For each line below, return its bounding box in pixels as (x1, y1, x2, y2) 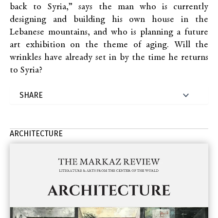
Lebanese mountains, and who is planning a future (10, 28, 208, 37)
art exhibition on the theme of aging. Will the (10, 40, 208, 50)
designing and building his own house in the (10, 15, 208, 24)
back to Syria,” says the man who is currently (10, 2, 208, 12)
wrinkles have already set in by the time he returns (10, 53, 208, 62)
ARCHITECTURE (10, 129, 63, 138)
